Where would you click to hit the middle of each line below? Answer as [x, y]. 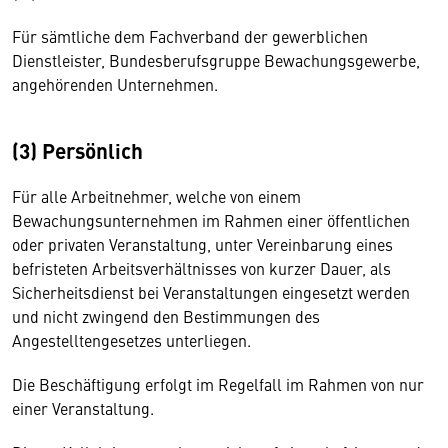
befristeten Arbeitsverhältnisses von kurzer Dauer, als [201, 268]
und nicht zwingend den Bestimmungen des [166, 316]
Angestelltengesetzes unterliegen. [131, 340]
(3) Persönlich [77, 150]
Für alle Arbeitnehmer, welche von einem [156, 196]
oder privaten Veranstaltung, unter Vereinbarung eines [202, 244]
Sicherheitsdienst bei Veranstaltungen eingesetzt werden [211, 292]
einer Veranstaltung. [83, 408]
